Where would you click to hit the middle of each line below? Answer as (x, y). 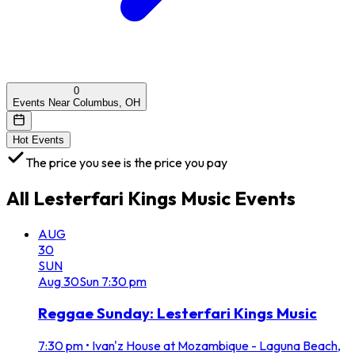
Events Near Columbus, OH (76, 102)
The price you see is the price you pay (126, 162)
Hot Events (38, 139)
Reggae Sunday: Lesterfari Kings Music (177, 313)
